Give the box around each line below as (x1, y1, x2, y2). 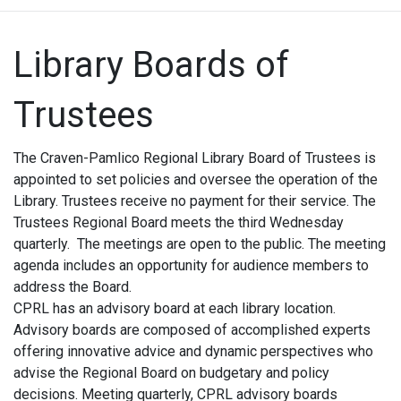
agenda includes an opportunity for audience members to (13, 257, 369, 275)
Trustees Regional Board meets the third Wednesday (13, 214, 344, 232)
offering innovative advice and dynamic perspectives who (13, 343, 373, 361)
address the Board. (13, 278, 132, 296)
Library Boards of (13, 44, 289, 87)
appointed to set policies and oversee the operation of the (13, 171, 378, 189)
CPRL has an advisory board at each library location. (13, 300, 336, 318)
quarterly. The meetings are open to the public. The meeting (13, 235, 386, 253)
